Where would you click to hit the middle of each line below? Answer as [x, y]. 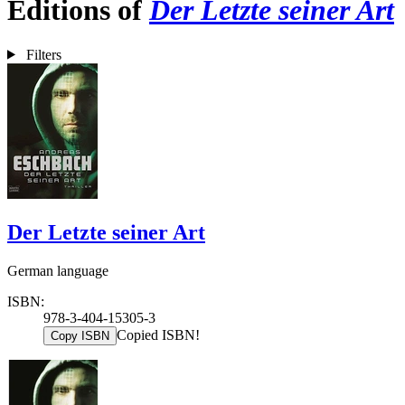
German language [58, 270]
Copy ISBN [80, 335]
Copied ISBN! [158, 334]
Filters [43, 54]
